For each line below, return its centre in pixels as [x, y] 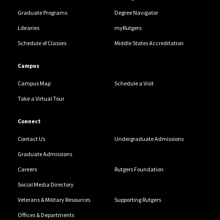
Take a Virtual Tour [41, 99]
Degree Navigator [136, 13]
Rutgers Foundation [139, 169]
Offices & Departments [46, 215]
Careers [27, 169]
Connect [29, 121]
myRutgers [128, 28]
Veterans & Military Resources [54, 200]
